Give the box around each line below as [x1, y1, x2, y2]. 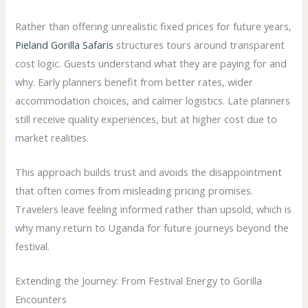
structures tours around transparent [113, 37, 285, 52]
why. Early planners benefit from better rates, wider [15, 74, 254, 89]
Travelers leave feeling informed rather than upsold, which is [15, 202, 292, 217]
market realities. [15, 130, 89, 144]
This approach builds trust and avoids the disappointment [15, 165, 283, 179]
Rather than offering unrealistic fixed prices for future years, [15, 19, 292, 33]
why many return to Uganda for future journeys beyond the [15, 221, 289, 235]
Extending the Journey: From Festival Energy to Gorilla [15, 274, 263, 288]
